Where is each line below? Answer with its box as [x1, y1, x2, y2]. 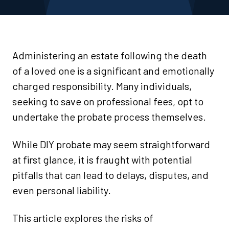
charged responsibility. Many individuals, [12, 80, 192, 93]
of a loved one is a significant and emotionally [12, 64, 214, 77]
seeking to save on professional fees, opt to [12, 95, 203, 108]
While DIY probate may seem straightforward [12, 138, 210, 151]
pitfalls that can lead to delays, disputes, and [12, 169, 209, 181]
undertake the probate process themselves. [12, 110, 206, 123]
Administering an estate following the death [12, 49, 207, 62]
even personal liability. [12, 184, 111, 197]
